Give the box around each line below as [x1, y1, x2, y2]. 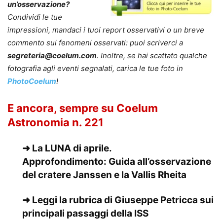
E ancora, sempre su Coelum [7, 101, 158, 114]
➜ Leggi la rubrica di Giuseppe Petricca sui [22, 194, 214, 206]
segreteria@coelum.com [7, 50, 97, 60]
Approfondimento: [22, 155, 109, 167]
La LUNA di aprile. [32, 142, 112, 154]
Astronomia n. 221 [7, 115, 104, 129]
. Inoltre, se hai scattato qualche [97, 50, 207, 60]
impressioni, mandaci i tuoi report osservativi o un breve [7, 25, 204, 35]
